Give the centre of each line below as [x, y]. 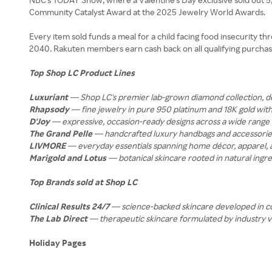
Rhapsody [49, 109]
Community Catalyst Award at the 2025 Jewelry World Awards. [147, 12]
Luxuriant [49, 97]
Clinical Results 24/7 [69, 206]
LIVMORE [47, 145]
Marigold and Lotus [68, 158]
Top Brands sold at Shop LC [83, 182]
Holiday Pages [59, 243]
